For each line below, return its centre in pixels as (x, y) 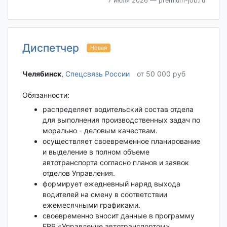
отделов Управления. (79, 173)
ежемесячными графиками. (91, 205)
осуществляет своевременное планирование (121, 141)
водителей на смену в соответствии (105, 195)
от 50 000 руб (161, 73)
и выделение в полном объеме (96, 152)
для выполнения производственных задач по (121, 120)
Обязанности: (46, 95)
